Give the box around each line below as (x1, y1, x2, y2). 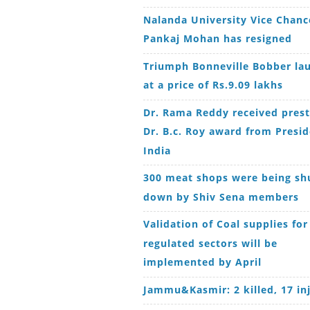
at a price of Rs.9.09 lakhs (143, 77, 283, 91)
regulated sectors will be (143, 236, 277, 249)
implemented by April (143, 255, 262, 268)
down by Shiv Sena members (143, 190, 299, 203)
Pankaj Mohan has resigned (143, 31, 292, 45)
